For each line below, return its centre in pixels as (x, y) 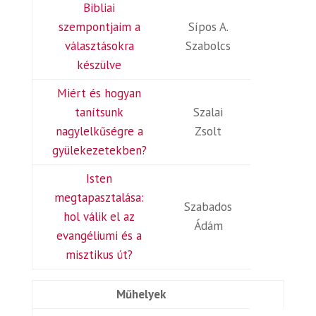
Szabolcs (208, 46)
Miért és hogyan (99, 93)
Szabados (208, 207)
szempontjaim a (99, 27)
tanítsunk (99, 112)
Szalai (208, 112)
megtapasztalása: (99, 197)
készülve (99, 65)
